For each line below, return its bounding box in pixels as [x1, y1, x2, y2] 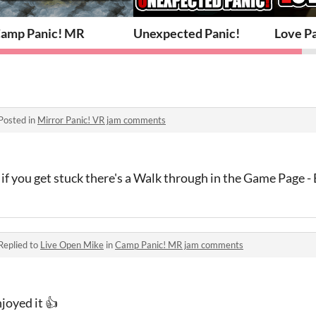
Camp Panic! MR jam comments [115, 238, 243, 250]
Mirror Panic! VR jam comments [37, 114, 166, 126]
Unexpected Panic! [133, 25, 240, 41]
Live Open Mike [40, 238, 104, 250]
